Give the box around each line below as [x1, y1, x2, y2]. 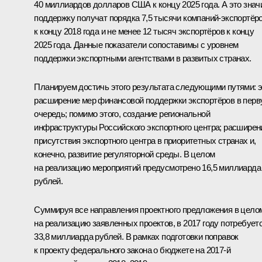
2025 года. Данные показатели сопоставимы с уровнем [34, 39, 239, 50]
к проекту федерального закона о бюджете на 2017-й [34, 244, 230, 255]
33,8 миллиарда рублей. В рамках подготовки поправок [34, 231, 239, 242]
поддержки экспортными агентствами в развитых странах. [34, 53, 251, 63]
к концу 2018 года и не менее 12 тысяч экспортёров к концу [34, 26, 254, 36]
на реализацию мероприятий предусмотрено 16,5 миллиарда [34, 162, 261, 173]
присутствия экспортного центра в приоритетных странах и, [34, 135, 256, 146]
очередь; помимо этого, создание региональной [34, 108, 210, 119]
